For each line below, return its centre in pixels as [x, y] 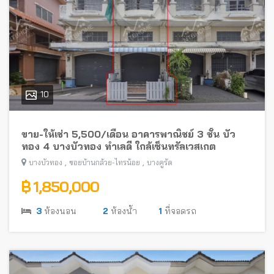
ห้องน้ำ [123, 211]
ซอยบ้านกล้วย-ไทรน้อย [105, 162]
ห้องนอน [59, 211]
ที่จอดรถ [179, 211]
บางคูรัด [160, 162]
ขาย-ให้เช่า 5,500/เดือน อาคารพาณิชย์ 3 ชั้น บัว [128, 134]
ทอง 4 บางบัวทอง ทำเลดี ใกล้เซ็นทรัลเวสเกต [119, 146]
